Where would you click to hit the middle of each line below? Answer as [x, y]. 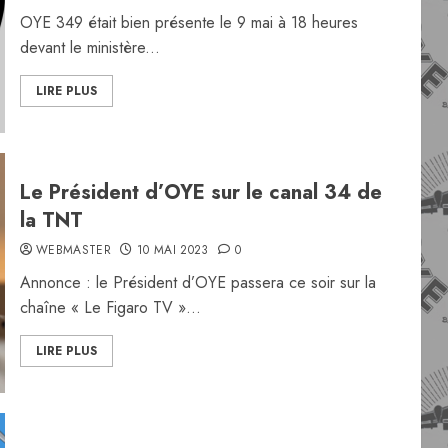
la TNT [51, 220]
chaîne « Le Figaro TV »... [110, 307]
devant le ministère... [89, 47]
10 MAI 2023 [172, 250]
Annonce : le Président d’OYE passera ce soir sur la [197, 282]
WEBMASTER [73, 250]
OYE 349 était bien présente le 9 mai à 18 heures [188, 22]
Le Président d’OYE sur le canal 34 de [200, 192]
